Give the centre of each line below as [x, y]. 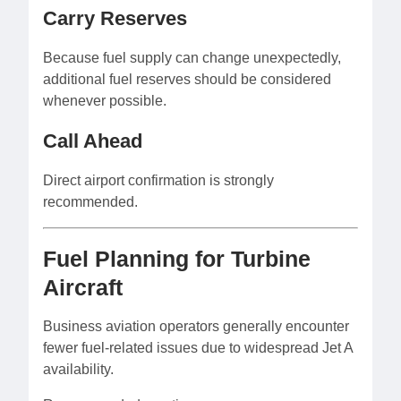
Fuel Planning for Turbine [177, 258]
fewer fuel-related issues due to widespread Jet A [198, 347]
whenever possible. [105, 100]
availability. [78, 369]
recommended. [90, 201]
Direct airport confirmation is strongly [158, 180]
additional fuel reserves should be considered [187, 79]
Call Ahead [93, 141]
